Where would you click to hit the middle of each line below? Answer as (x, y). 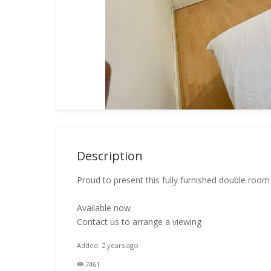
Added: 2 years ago (108, 245)
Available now (104, 208)
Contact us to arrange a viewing (139, 222)
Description (110, 156)
